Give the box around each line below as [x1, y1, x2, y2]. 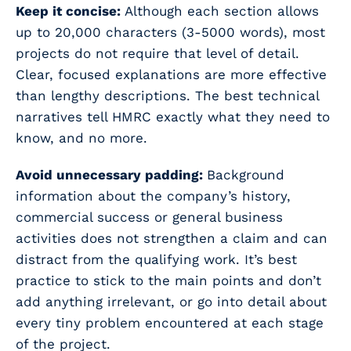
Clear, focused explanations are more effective [16, 67, 327, 83]
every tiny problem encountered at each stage [16, 315, 324, 331]
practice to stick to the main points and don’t [16, 273, 321, 289]
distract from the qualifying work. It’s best [16, 251, 297, 268]
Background [207, 167, 284, 183]
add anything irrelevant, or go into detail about [16, 294, 327, 310]
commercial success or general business [16, 209, 283, 226]
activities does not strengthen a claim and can [16, 230, 327, 247]
